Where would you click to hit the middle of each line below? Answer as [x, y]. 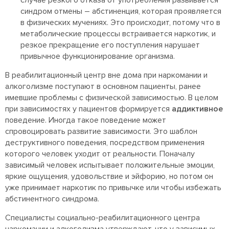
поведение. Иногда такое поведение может [86, 120]
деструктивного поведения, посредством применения [105, 143]
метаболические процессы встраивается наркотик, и [118, 34]
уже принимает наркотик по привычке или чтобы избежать [113, 188]
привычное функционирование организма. [98, 56]
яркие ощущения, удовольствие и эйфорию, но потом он [109, 176]
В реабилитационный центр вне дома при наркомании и [106, 75]
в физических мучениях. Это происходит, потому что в [120, 22]
